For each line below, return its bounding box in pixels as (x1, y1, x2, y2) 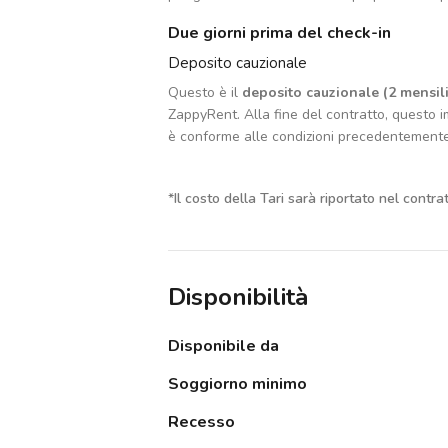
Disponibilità (168, 281, 308, 314)
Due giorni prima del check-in (168, 22, 391, 45)
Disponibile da (168, 335, 279, 358)
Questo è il (168, 83, 242, 103)
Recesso (168, 411, 235, 434)
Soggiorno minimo (168, 373, 307, 396)
